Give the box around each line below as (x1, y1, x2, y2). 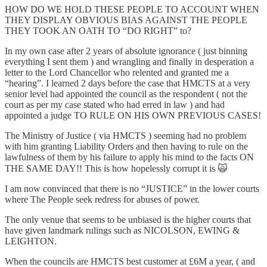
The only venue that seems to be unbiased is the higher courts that (5, 215, 251, 225)
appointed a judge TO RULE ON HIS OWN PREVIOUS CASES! (5, 110, 261, 121)
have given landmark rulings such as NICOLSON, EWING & (5, 225, 240, 236)
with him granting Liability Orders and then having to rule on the (5, 141, 248, 152)
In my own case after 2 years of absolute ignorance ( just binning (5, 46, 247, 57)
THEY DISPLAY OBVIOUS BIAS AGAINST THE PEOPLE (5, 15, 247, 26)
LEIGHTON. (5, 236, 57, 247)
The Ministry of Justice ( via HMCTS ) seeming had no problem (5, 131, 246, 141)
